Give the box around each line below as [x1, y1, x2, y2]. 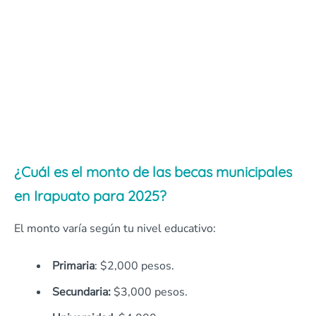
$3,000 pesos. [111, 284, 188, 300]
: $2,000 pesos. [95, 258, 174, 274]
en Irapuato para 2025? [14, 187, 166, 205]
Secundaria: [52, 284, 111, 300]
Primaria [52, 258, 95, 274]
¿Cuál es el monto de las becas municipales [14, 163, 292, 181]
